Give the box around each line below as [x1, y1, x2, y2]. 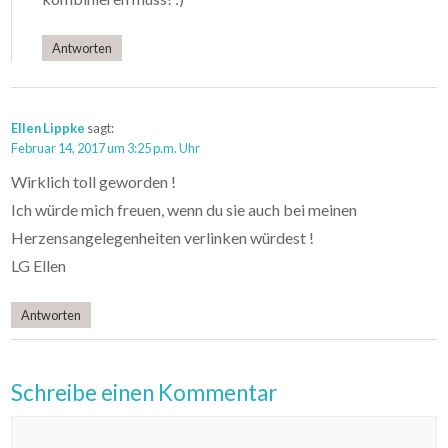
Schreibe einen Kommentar [11, 379, 278, 407]
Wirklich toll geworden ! [11, 172, 177, 192]
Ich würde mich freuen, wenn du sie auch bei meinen [11, 200, 358, 220]
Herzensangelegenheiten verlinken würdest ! [11, 228, 315, 248]
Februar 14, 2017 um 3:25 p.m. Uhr [11, 140, 201, 157]
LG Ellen [11, 256, 67, 276]
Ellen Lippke [11, 120, 86, 137]
